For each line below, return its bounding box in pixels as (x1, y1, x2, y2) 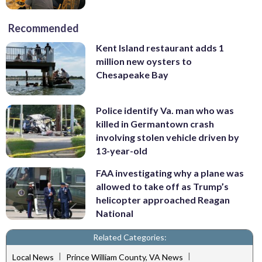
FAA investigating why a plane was (96, 167, 244, 178)
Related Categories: (92, 232, 167, 243)
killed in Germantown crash (96, 118, 214, 130)
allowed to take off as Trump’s (96, 180, 229, 192)
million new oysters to (96, 56, 192, 67)
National (96, 207, 133, 219)
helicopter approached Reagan (96, 194, 230, 205)
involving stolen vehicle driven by (96, 132, 239, 143)
